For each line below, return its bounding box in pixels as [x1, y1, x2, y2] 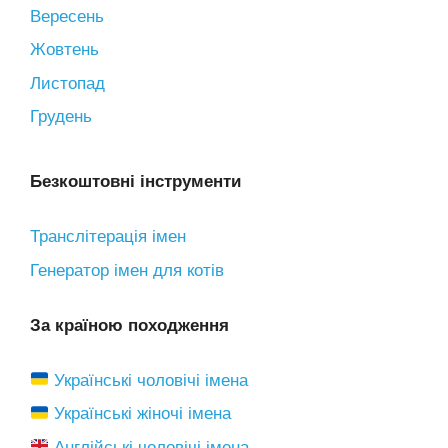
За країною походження [30, 315, 229, 335]
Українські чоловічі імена [54, 370, 249, 390]
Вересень [30, 6, 104, 26]
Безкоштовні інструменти [30, 172, 241, 191]
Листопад [30, 73, 105, 93]
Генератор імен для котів [30, 260, 224, 280]
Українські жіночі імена [54, 404, 232, 423]
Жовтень [30, 40, 99, 59]
